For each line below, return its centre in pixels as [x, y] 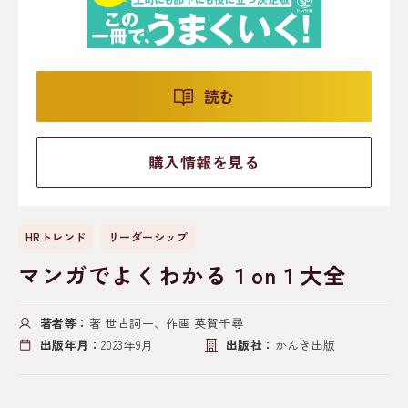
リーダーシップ [148, 236]
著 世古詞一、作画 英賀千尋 [166, 322]
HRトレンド [56, 236]
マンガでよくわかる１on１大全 [183, 274]
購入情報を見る [204, 162]
